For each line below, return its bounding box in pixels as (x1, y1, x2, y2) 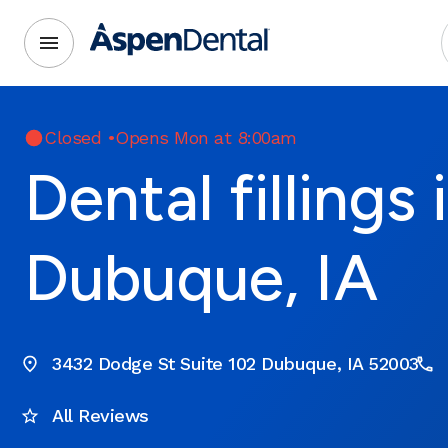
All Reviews (52, 405, 149, 426)
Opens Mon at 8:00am (115, 127, 297, 148)
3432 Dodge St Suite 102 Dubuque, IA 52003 (52, 353, 419, 374)
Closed (44, 127, 101, 148)
